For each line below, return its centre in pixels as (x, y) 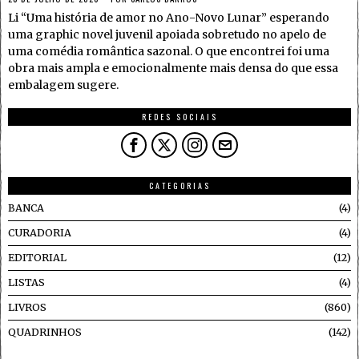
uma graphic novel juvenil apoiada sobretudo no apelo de (167, 35)
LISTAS (26, 283)
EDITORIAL (37, 258)
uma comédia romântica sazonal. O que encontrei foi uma (169, 52)
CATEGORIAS (179, 186)
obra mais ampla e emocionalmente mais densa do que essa (173, 69)
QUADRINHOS (45, 333)
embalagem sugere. (65, 85)
